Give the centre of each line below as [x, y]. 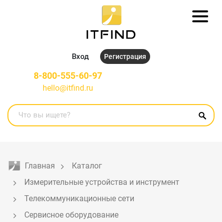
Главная [40, 166]
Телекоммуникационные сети [79, 198]
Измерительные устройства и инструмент [102, 182]
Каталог [87, 166]
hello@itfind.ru [68, 88]
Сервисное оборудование [71, 215]
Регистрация [125, 56]
